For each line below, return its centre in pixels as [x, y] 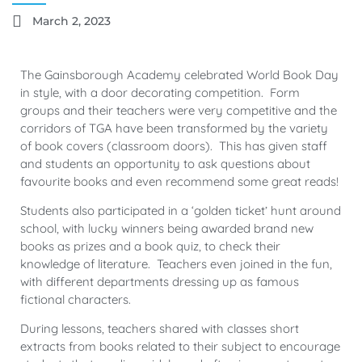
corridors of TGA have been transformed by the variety [174, 128]
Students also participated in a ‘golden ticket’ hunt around [181, 211]
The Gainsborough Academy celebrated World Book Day [179, 74]
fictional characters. [76, 300]
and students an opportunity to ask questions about [165, 163]
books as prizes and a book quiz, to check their [150, 246]
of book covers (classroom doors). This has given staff [174, 145]
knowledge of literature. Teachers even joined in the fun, [176, 264]
